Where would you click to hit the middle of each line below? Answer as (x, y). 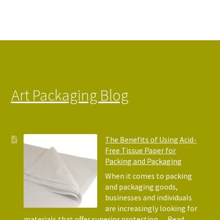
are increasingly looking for (151, 208)
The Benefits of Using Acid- (151, 139)
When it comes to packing (149, 176)
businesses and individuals (149, 197)
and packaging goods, (142, 186)
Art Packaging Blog (70, 96)
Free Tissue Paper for (141, 150)
